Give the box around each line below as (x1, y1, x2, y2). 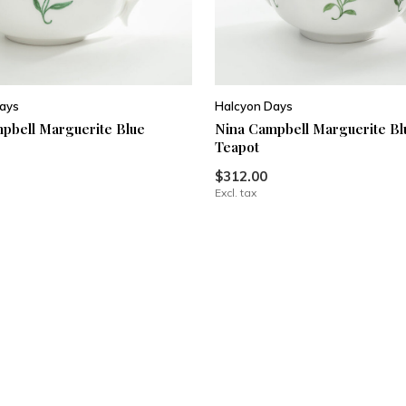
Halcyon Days (214, 99, 293, 114)
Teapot (214, 138, 259, 157)
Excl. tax (214, 186, 256, 200)
